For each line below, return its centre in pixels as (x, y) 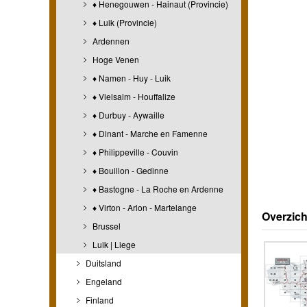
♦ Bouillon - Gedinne (130, 170)
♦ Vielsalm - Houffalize (133, 96)
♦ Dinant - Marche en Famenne (149, 133)
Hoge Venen (115, 59)
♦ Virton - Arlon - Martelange (144, 207)
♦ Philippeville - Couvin (134, 151)
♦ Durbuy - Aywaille (127, 114)
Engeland (103, 281)
